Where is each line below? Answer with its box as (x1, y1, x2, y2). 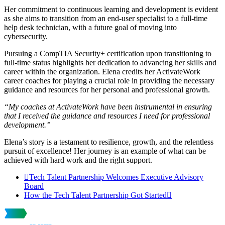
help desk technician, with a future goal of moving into (4, 23, 177, 32)
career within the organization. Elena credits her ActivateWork (4, 67, 200, 76)
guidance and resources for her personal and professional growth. (4, 85, 210, 94)
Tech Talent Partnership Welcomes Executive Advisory (29, 172, 203, 181)
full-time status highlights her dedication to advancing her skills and (4, 58, 216, 67)
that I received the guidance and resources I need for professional (4, 111, 210, 120)
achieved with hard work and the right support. (4, 155, 154, 164)
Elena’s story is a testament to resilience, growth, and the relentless (4, 137, 213, 146)
